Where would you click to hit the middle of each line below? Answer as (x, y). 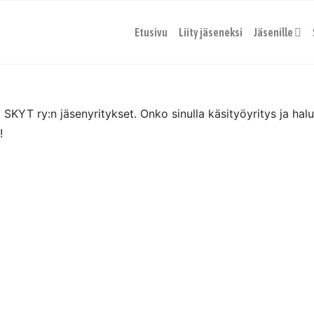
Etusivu (151, 32)
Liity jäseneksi (211, 32)
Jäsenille (273, 32)
